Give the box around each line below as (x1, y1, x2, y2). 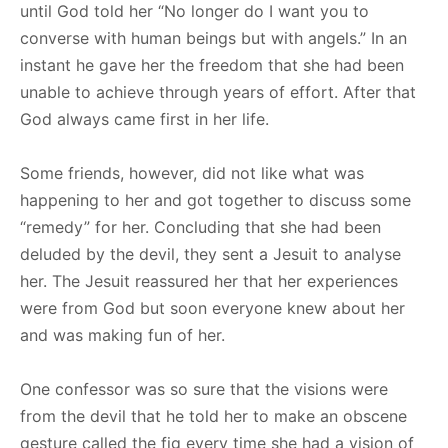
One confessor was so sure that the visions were (20, 378, 388, 399)
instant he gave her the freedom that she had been (20, 54, 404, 75)
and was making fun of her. (20, 324, 225, 345)
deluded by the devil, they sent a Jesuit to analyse (20, 243, 401, 264)
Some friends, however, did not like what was (20, 162, 364, 183)
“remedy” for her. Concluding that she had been (20, 216, 381, 237)
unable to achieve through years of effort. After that (20, 81, 416, 102)
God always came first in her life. (20, 108, 269, 129)
